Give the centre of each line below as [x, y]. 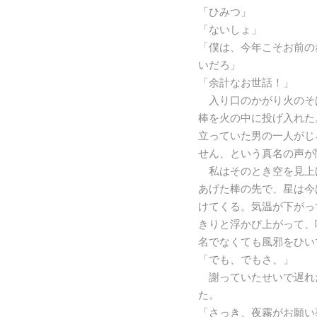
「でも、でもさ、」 [246, 260]
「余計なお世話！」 [246, 83]
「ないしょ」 [230, 30]
